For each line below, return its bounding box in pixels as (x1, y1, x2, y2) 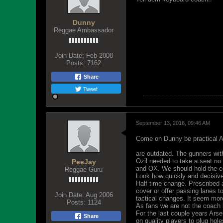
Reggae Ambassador (54, 26, 113, 34)
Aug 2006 (85, 191, 113, 199)
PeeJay (71, 158, 96, 166)
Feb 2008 (86, 52, 113, 59)
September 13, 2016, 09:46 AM (136, 120, 210, 126)
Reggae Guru (65, 166, 103, 173)
